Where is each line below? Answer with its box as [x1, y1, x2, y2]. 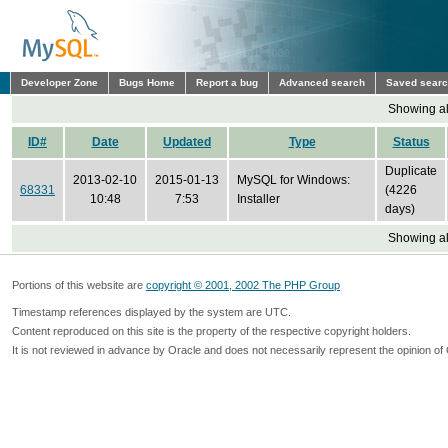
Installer [237, 192, 280, 206]
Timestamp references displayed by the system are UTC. [12, 306, 291, 318]
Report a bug [196, 77, 258, 88]
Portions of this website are [12, 279, 146, 291]
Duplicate [385, 164, 437, 178]
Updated [163, 135, 211, 149]
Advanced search [279, 77, 365, 88]
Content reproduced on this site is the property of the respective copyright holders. [12, 325, 411, 337]
